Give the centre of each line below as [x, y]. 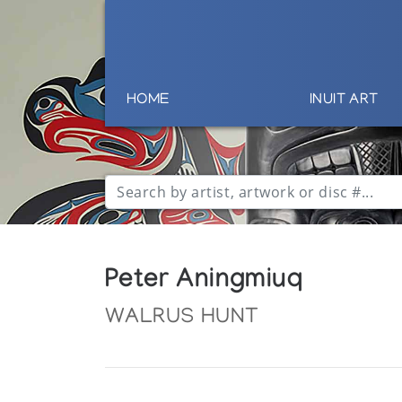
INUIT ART [344, 101]
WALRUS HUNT [182, 318]
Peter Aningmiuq [204, 283]
